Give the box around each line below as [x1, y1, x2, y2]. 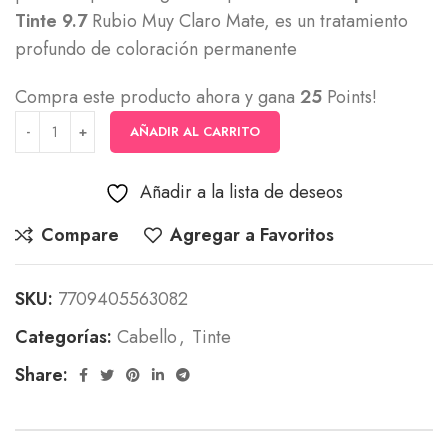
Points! [322, 84, 377, 110]
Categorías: [15, 324, 112, 350]
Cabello [117, 324, 177, 350]
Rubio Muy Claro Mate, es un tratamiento [87, 8, 408, 34]
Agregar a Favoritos [170, 222, 335, 248]
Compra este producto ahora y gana [15, 84, 300, 110]
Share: [15, 362, 68, 388]
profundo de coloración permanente [15, 36, 297, 62]
